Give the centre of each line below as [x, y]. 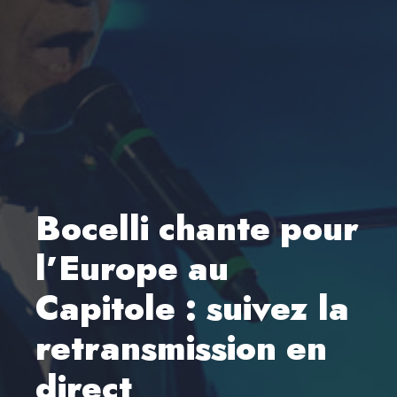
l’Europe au [132, 268]
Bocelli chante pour [197, 228]
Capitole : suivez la [192, 307]
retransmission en [181, 347]
